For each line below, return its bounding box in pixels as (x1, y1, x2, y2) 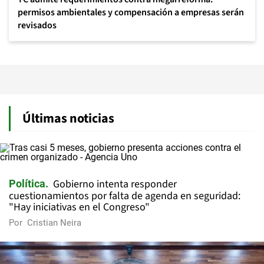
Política (9, 177, 45, 190)
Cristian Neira (27, 217, 81, 228)
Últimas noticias (22, 109, 114, 128)
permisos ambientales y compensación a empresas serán (18, 6, 244, 19)
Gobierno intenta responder (53, 177, 177, 192)
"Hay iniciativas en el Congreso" (9, 200, 150, 214)
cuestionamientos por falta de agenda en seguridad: (9, 189, 240, 203)
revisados (18, 19, 57, 32)
